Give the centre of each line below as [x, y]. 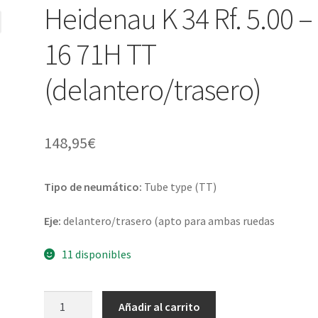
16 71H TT [100, 54]
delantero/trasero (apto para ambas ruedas [169, 220]
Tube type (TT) [181, 186]
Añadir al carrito [159, 306]
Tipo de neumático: [94, 186]
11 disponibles [96, 254]
